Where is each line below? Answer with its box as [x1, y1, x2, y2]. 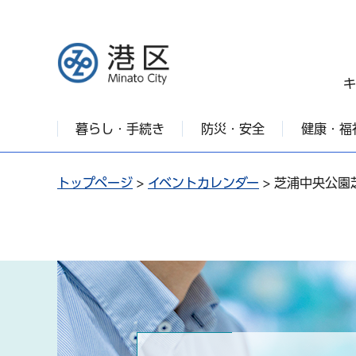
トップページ [57, 176, 133, 189]
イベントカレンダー [148, 176, 259, 189]
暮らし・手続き [75, 122, 164, 135]
